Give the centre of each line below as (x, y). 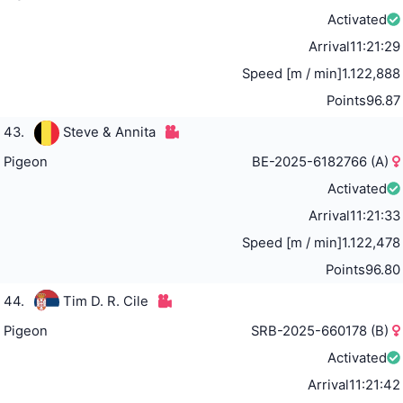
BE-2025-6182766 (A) (322, 161)
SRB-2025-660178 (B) (322, 331)
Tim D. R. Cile (105, 301)
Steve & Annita (109, 132)
